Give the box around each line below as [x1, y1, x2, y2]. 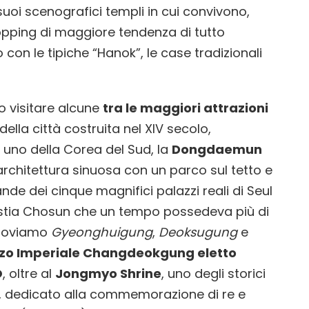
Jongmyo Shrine [55, 264, 161, 282]
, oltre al [3, 264, 55, 282]
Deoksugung [159, 223, 237, 241]
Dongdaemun [172, 140, 262, 158]
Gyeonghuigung [51, 223, 152, 241]
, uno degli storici [161, 264, 266, 282]
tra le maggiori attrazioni [103, 99, 268, 117]
